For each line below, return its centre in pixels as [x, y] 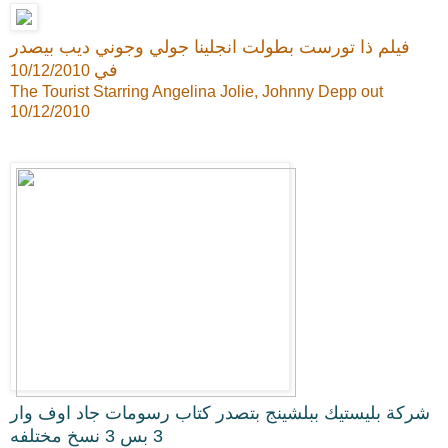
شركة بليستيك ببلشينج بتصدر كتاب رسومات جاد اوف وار [220, 412]
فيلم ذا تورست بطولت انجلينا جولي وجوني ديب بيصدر [210, 46]
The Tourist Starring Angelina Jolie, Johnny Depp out [196, 91]
